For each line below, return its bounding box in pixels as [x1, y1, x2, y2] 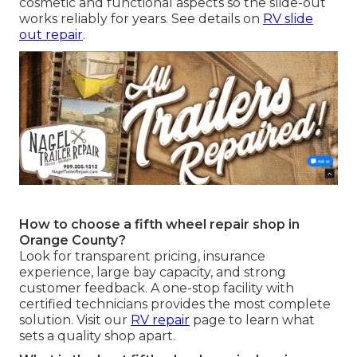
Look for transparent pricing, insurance [19, 248, 265, 264]
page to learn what [190, 312, 315, 328]
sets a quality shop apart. [19, 328, 175, 343]
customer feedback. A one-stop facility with [19, 280, 294, 296]
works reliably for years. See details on [19, 10, 263, 26]
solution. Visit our [19, 312, 131, 328]
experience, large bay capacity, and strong [19, 264, 286, 280]
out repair [19, 26, 83, 42]
